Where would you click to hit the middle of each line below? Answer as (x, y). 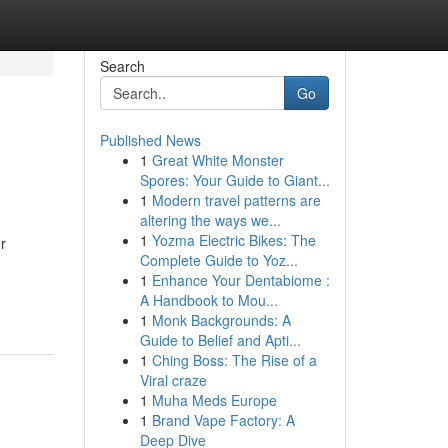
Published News (150, 140)
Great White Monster (217, 160)
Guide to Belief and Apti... (220, 340)
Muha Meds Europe (214, 400)
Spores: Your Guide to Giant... (234, 180)
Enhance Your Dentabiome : (240, 280)
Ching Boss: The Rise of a (234, 360)
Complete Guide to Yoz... (218, 260)
